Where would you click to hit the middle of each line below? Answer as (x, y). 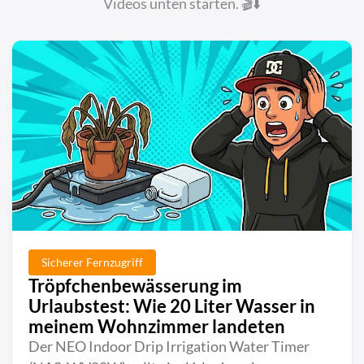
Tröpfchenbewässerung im (135, 285)
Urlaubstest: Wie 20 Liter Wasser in (172, 305)
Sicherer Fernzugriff (92, 262)
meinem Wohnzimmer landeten (157, 326)
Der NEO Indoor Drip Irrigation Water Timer (169, 346)
